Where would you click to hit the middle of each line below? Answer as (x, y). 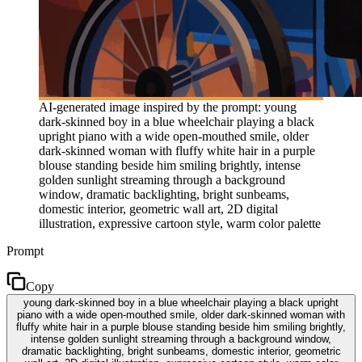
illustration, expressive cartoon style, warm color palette (180, 223)
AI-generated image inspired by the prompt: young (168, 107)
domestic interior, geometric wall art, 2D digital (158, 208)
